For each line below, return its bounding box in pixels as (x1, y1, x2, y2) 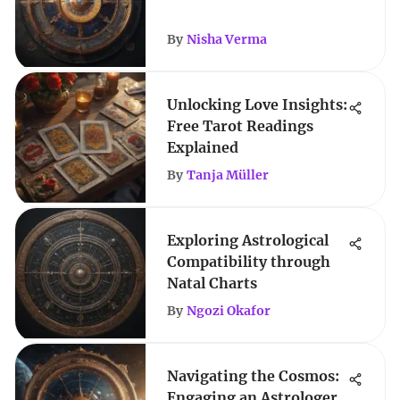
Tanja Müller (187, 167, 269, 183)
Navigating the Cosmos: (167, 367, 339, 385)
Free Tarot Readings (167, 117, 313, 135)
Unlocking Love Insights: (167, 96, 347, 113)
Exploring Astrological (167, 231, 329, 249)
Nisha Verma (187, 31, 267, 47)
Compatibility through (167, 253, 330, 271)
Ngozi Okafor (187, 303, 271, 319)
